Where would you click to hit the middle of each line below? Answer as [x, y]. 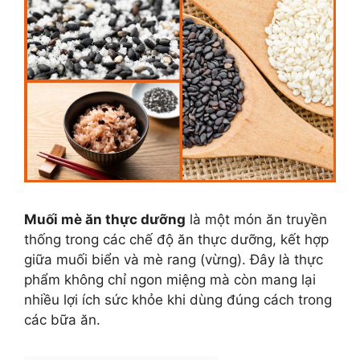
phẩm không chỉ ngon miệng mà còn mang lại [170, 280]
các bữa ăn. [62, 320]
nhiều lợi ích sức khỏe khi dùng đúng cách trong [178, 300]
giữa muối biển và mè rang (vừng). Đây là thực [174, 260]
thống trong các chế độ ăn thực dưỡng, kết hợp [176, 240]
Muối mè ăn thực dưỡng [105, 220]
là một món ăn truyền [256, 220]
